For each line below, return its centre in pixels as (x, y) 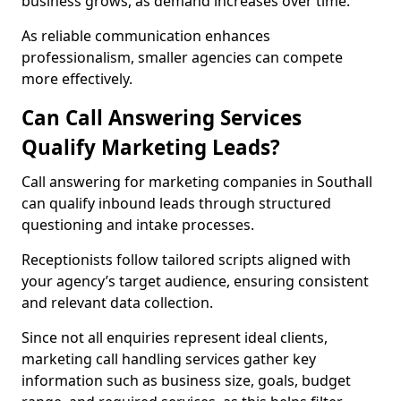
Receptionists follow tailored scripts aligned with (186, 260)
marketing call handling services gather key (169, 359)
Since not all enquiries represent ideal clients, (175, 337)
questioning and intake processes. (138, 225)
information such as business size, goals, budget (186, 380)
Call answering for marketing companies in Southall (197, 182)
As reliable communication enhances (146, 36)
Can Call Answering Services (162, 118)
